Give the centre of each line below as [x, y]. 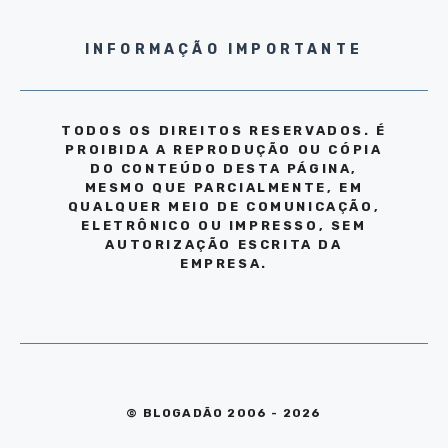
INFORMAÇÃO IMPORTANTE [224, 50]
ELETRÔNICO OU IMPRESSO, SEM [224, 226]
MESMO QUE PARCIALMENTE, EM [224, 188]
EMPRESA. [224, 264]
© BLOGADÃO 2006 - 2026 [224, 413]
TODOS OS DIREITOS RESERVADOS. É [224, 131]
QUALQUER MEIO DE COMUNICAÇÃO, [224, 207]
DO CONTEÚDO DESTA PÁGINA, [223, 169]
